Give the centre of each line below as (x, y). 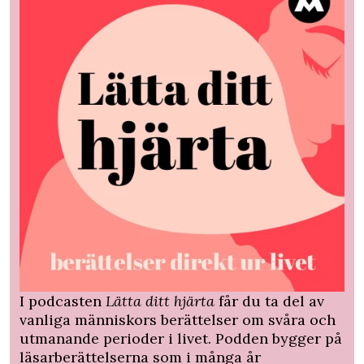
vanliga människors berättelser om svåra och (178, 319)
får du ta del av (269, 301)
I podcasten (63, 301)
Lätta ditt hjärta (160, 301)
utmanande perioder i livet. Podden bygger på (181, 338)
